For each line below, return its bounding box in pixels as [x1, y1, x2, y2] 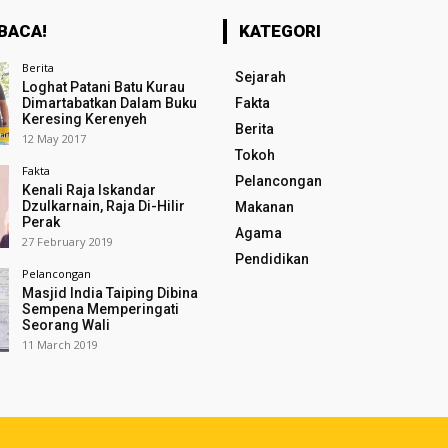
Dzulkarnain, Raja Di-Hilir [21, 198, 185, 215]
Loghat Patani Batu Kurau [21, 79, 185, 95]
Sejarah [234, 69, 286, 85]
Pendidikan [234, 251, 309, 267]
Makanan [234, 199, 294, 215]
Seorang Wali [21, 317, 110, 334]
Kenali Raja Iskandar [21, 182, 156, 199]
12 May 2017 [21, 131, 86, 146]
